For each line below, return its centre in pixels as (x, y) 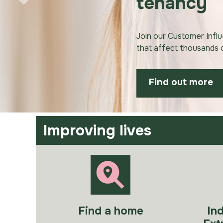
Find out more (181, 82)
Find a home (111, 211)
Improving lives (97, 130)
